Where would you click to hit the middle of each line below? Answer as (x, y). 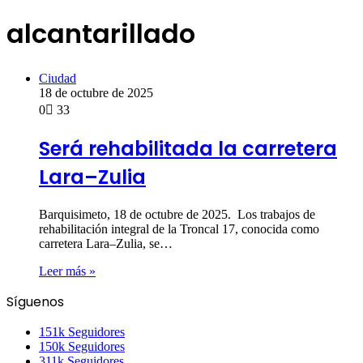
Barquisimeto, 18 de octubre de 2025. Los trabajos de (177, 214)
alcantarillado (101, 34)
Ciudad (58, 78)
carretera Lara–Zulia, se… (106, 243)
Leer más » (67, 271)
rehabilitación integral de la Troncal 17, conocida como (179, 228)
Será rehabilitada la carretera (188, 148)
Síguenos (35, 301)
